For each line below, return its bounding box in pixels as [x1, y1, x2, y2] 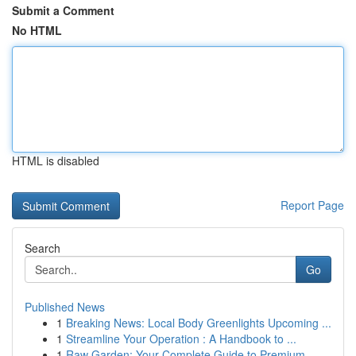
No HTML [12, 22, 62, 38]
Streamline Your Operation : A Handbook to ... [66, 331, 296, 346]
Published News [25, 299, 105, 315]
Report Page [281, 197, 344, 213]
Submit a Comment [12, 2, 114, 18]
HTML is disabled [12, 153, 99, 168]
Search [25, 240, 60, 256]
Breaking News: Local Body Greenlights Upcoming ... [66, 315, 331, 331]
